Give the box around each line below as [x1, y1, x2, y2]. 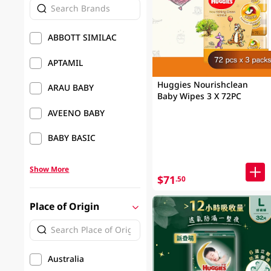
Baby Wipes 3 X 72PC [206, 90, 241, 102]
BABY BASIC [48, 132, 96, 143]
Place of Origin [30, 200, 100, 214]
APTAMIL [48, 56, 83, 68]
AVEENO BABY [48, 106, 105, 119]
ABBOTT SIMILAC [48, 31, 117, 44]
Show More [30, 164, 70, 174]
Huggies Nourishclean [157, 79, 248, 91]
